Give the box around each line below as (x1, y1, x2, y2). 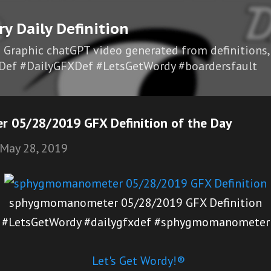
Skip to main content (80, 7, 191, 23)
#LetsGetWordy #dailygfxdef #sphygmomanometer (1, 214, 270, 230)
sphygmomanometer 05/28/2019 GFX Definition (9, 195, 262, 211)
